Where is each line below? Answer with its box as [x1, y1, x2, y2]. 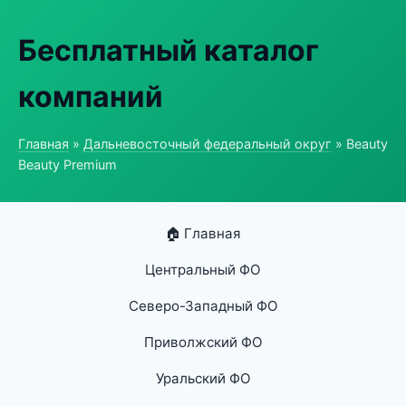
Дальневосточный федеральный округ [83, 136, 332, 151]
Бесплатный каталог [18, 33, 319, 68]
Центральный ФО [145, 261, 261, 278]
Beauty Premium [18, 157, 117, 172]
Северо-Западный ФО [128, 297, 278, 314]
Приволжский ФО [143, 333, 263, 351]
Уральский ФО [155, 370, 251, 387]
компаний [18, 79, 163, 114]
